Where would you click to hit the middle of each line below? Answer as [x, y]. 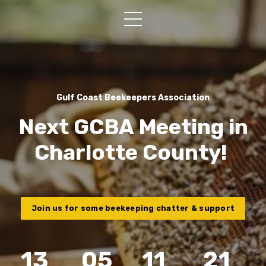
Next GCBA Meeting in [133, 127]
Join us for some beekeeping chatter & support [133, 208]
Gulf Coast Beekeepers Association [133, 98]
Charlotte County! [133, 152]
